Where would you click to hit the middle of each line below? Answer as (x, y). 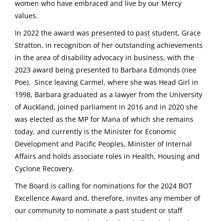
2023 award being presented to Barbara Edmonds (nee (106, 70)
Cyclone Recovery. (44, 169)
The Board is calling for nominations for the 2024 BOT (104, 186)
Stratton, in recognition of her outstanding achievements (109, 45)
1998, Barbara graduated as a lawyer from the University (109, 95)
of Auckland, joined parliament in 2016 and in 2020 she (106, 107)
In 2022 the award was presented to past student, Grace (108, 33)
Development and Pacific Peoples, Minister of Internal (103, 144)
